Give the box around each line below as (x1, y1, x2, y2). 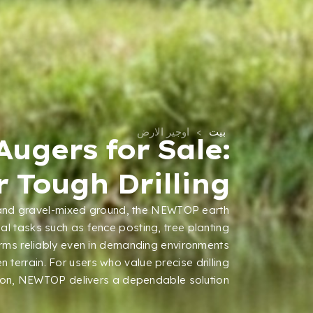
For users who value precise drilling (49, 255, 229, 269)
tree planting (164, 220, 229, 234)
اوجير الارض (137, 124, 189, 138)
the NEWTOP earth (132, 203, 229, 217)
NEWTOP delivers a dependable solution (17, 272, 229, 286)
